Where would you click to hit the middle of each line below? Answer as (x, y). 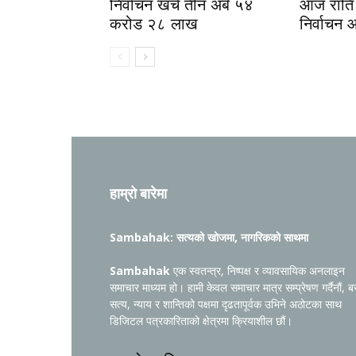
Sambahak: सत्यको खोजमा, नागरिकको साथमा (209, 237)
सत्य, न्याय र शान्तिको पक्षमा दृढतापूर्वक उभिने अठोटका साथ (226, 304)
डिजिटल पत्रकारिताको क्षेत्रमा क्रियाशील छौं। (201, 321)
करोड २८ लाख (154, 24)
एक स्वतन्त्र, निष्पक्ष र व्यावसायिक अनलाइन (257, 271)
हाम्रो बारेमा (138, 193)
